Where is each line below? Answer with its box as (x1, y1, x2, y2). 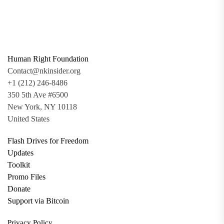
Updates (7, 148, 33, 157)
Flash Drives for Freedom (7, 136, 88, 145)
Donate (7, 184, 30, 193)
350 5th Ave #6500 (7, 90, 68, 99)
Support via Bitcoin (7, 196, 69, 205)
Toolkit (7, 160, 30, 169)
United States (7, 114, 49, 123)
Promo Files (7, 172, 45, 181)
